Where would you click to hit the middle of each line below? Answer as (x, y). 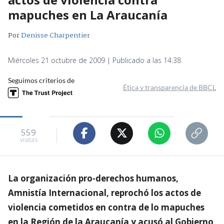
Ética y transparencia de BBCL (169, 87)
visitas (28, 140)
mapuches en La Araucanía (88, 14)
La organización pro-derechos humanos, (93, 178)
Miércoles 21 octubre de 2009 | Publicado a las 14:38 (94, 60)
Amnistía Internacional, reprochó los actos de (104, 192)
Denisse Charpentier (55, 35)
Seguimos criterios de (41, 80)
